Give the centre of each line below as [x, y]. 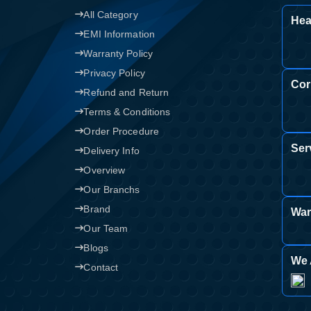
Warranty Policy [118, 53]
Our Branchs [112, 190]
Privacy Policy [114, 73]
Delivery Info [111, 151]
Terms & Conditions [127, 112]
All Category [111, 15]
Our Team [106, 228]
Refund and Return [126, 92]
